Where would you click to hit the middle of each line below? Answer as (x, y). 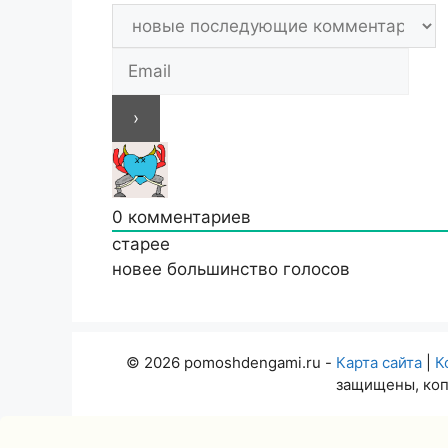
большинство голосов (258, 268)
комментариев (187, 216)
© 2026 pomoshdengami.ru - (231, 362)
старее (141, 243)
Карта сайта (379, 362)
